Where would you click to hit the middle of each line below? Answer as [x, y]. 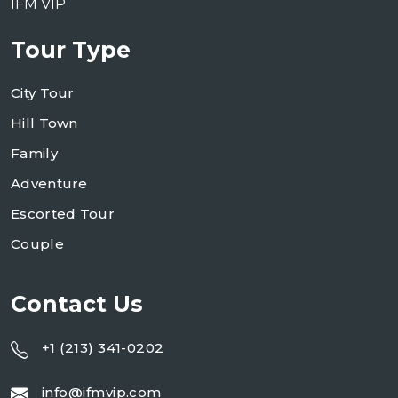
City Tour [43, 93]
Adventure [49, 183]
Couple [37, 244]
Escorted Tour [63, 214]
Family [34, 153]
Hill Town [44, 123]
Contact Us [77, 304]
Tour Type [71, 50]
